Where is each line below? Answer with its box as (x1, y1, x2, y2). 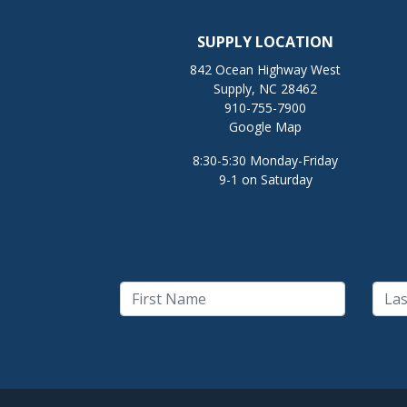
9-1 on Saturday (218, 171, 313, 189)
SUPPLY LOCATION (197, 32, 333, 53)
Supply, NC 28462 (213, 80, 317, 98)
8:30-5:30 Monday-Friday (193, 152, 338, 170)
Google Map (229, 118, 302, 136)
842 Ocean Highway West (190, 61, 341, 79)
